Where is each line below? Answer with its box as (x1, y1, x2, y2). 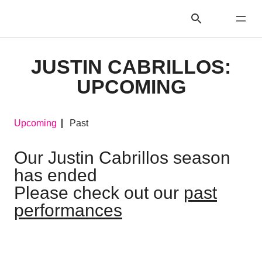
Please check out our (14, 183, 184, 202)
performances (14, 201, 122, 220)
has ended (14, 166, 97, 185)
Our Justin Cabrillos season (14, 148, 230, 167)
